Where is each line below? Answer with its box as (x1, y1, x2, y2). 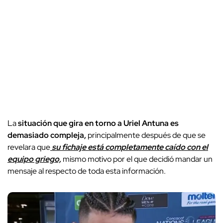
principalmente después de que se (86, 129, 206, 140)
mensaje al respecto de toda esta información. (7, 165, 166, 176)
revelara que (7, 141, 50, 152)
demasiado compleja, (7, 129, 86, 140)
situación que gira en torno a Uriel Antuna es (16, 117, 179, 128)
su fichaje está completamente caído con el (50, 141, 208, 152)
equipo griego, (7, 153, 61, 164)
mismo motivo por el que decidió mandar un (61, 153, 213, 164)
